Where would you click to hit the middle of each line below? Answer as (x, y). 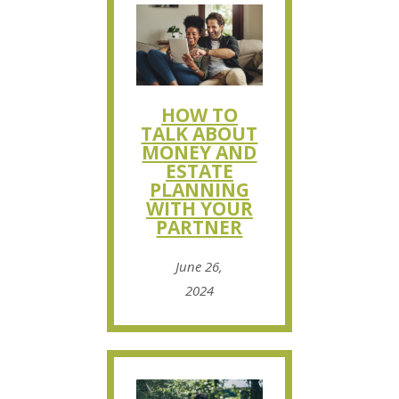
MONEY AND (199, 152)
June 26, (199, 266)
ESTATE (199, 171)
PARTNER (199, 227)
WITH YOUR (199, 208)
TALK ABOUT (199, 133)
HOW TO (199, 114)
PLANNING (199, 189)
